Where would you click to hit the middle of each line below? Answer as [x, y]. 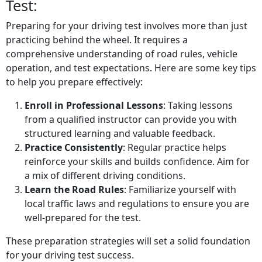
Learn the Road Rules [74, 190]
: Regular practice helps [175, 148]
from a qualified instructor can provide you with [131, 120]
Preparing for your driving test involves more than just [127, 26]
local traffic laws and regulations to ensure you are [137, 204]
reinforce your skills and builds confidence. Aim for [137, 162]
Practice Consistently [74, 148]
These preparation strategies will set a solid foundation [128, 241]
